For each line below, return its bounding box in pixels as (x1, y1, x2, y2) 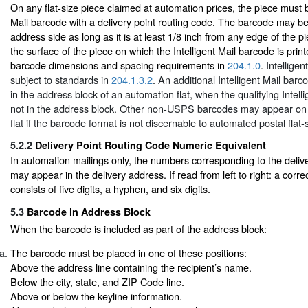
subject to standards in (10, 71, 111, 87)
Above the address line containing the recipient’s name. (10, 259, 252, 274)
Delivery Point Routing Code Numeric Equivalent (35, 138, 266, 153)
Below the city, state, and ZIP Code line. (10, 274, 184, 289)
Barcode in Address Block (27, 204, 151, 219)
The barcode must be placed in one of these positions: (10, 245, 247, 260)
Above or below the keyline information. (10, 288, 182, 303)
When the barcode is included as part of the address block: (10, 221, 267, 236)
